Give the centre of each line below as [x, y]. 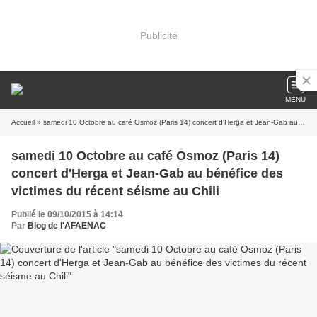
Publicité [158, 35]
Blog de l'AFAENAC [67, 226]
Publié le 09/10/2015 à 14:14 [67, 214]
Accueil [23, 122]
